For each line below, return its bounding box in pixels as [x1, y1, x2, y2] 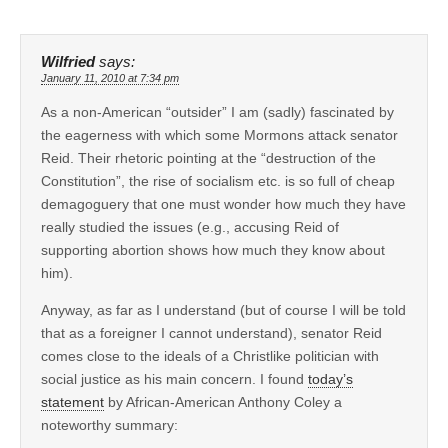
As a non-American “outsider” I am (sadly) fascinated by [41, 103, 394, 120]
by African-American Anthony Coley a [104, 393, 342, 410]
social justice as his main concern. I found [41, 370, 308, 387]
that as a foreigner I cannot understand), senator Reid [41, 324, 382, 341]
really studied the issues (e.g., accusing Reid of [41, 218, 339, 235]
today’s [308, 370, 353, 387]
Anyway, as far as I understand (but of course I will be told [41, 301, 406, 318]
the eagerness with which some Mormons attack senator [41, 126, 398, 143]
